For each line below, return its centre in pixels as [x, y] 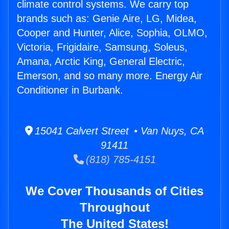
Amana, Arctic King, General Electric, [101, 62]
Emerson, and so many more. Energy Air [110, 76]
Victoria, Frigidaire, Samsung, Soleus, [102, 47]
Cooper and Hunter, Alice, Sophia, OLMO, [112, 33]
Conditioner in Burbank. [70, 90]
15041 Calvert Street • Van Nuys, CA [118, 131]
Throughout [114, 208]
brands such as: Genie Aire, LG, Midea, [107, 19]
